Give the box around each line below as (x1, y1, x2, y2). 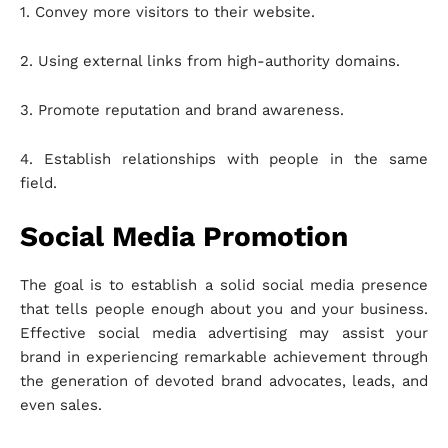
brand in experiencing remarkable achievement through (20, 348, 428, 367)
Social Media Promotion (20, 220, 348, 254)
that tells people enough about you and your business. (20, 300, 428, 319)
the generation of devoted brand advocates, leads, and (20, 372, 428, 391)
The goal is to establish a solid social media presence (20, 276, 428, 295)
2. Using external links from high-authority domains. (20, 52, 400, 71)
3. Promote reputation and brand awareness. (20, 101, 344, 120)
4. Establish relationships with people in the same (20, 150, 428, 169)
